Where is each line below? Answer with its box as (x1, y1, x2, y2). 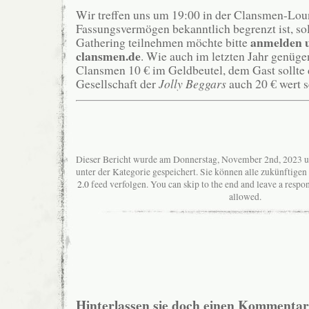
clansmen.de (76, 46, 141, 65)
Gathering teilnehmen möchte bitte (76, 33, 250, 50)
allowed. (228, 190, 261, 203)
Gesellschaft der (76, 74, 159, 92)
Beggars (186, 74, 226, 92)
